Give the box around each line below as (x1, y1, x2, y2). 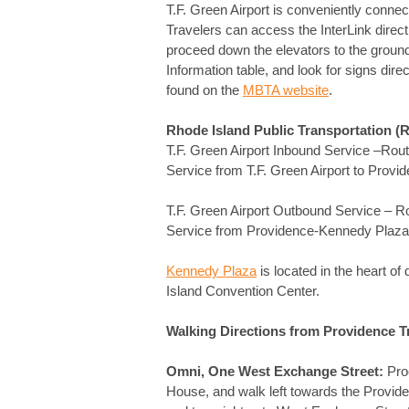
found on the (166, 82, 243, 99)
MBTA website (243, 82, 329, 99)
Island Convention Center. (166, 283, 320, 299)
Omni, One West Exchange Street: (166, 363, 383, 380)
